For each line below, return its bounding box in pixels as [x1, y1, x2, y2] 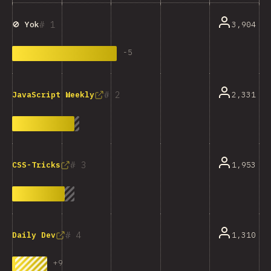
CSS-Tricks [12, 160, 60, 170]
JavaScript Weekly [12, 90, 94, 100]
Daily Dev [12, 230, 56, 240]
